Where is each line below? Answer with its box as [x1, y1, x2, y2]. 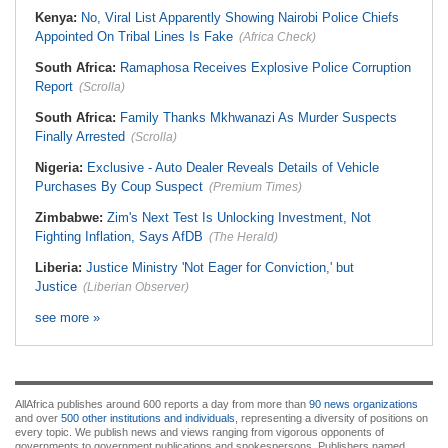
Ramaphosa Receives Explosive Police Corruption [120, 60, 411, 75]
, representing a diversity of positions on [235, 412, 428, 424]
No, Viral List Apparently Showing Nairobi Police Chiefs [81, 10, 399, 25]
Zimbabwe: [35, 210, 107, 225]
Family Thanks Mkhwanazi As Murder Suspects [120, 110, 397, 125]
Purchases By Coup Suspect [35, 179, 203, 194]
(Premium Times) [209, 180, 302, 194]
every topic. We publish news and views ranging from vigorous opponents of [15, 426, 384, 438]
